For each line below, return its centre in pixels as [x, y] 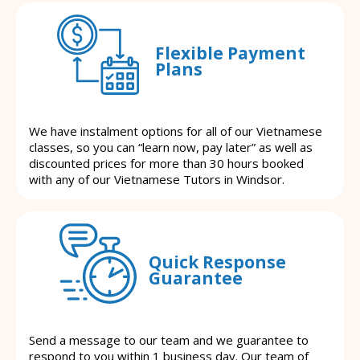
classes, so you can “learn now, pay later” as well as [171, 147]
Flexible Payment [230, 53]
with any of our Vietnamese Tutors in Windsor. [157, 180]
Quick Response [217, 262]
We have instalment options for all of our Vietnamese [176, 131]
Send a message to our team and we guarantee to [169, 340]
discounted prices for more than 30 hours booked [166, 164]
